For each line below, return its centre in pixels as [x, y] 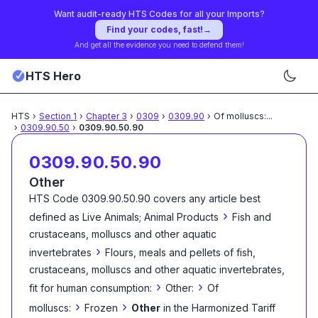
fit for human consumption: [91, 288]
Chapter [104, 116]
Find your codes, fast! [155, 29]
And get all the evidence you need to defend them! [159, 45]
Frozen [101, 308]
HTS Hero [53, 76]
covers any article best [205, 198]
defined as [54, 217]
